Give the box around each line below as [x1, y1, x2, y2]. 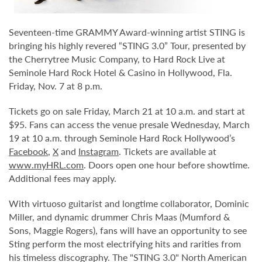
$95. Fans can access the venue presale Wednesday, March [9, 117, 250, 131]
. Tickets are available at [119, 144, 216, 158]
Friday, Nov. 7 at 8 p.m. [9, 78, 102, 92]
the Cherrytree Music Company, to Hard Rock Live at [9, 51, 225, 65]
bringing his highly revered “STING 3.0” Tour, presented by [9, 38, 246, 52]
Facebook [9, 144, 48, 158]
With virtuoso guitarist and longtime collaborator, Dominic [9, 196, 249, 210]
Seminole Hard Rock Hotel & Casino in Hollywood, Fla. [9, 65, 232, 79]
